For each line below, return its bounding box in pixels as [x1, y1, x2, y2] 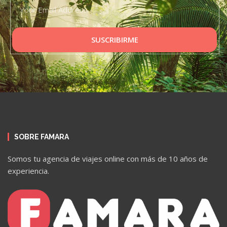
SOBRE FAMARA [14, 133, 69, 141]
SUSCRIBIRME [91, 34, 138, 45]
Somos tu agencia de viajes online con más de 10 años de [8, 154, 208, 164]
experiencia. [8, 166, 49, 176]
